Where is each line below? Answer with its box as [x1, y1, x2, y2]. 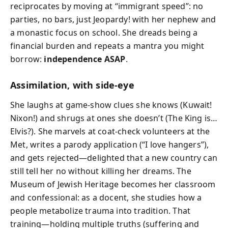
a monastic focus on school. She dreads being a [10, 27, 198, 38]
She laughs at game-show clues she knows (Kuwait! [10, 99, 212, 110]
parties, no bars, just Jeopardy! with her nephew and [10, 14, 216, 25]
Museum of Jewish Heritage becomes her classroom [10, 178, 216, 190]
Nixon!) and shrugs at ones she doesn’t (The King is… [10, 112, 218, 124]
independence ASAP [44, 53, 126, 65]
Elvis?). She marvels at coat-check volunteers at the [10, 125, 210, 137]
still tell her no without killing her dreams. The [10, 165, 191, 177]
